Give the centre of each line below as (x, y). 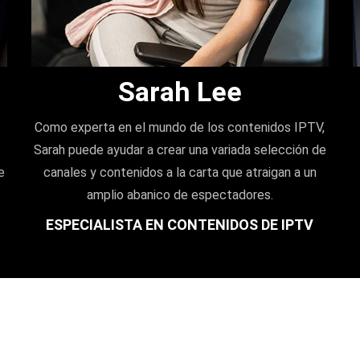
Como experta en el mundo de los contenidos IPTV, (180, 127)
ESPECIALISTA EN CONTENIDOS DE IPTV (180, 224)
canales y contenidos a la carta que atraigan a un (180, 172)
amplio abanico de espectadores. (180, 194)
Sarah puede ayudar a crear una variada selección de (180, 149)
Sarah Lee (180, 91)
